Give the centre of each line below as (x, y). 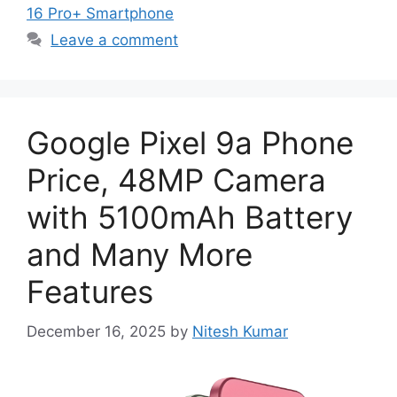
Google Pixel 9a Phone (190, 143)
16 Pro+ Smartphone (100, 14)
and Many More (140, 255)
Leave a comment (115, 40)
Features (90, 292)
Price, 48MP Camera (176, 180)
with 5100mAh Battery (190, 218)
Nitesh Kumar (240, 331)
